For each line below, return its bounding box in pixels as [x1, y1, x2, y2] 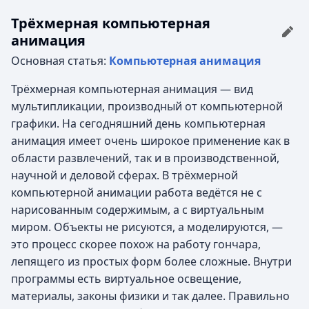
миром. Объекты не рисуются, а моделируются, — [11, 219, 283, 235]
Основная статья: [11, 53, 109, 68]
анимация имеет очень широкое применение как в [11, 133, 290, 148]
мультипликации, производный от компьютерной [11, 99, 283, 114]
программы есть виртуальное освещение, [11, 271, 241, 286]
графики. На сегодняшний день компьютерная [11, 116, 266, 131]
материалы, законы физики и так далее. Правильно [11, 288, 290, 303]
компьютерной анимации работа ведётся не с [11, 185, 262, 200]
